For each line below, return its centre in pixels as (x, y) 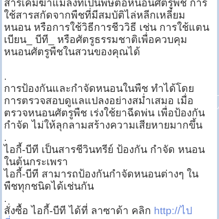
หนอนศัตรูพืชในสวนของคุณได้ (72, 52)
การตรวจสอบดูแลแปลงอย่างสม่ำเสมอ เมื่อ (99, 101)
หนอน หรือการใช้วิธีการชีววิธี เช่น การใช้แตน (107, 27)
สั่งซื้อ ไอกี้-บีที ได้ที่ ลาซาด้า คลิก (79, 211)
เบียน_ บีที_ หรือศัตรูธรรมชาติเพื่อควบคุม (96, 40)
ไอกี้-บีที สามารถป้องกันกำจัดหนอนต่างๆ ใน (101, 174)
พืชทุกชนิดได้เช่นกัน (49, 186)
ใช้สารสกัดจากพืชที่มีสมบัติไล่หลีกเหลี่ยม (95, 15)
